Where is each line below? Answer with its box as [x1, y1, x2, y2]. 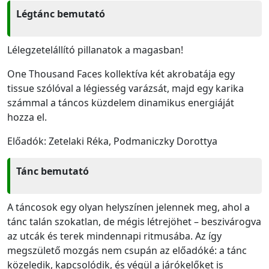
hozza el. [7, 110, 47, 124]
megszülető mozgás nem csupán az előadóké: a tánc [7, 243, 247, 257]
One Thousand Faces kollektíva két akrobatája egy [7, 67, 235, 80]
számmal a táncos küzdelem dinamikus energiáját [7, 95, 234, 109]
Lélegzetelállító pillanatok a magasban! [7, 43, 186, 56]
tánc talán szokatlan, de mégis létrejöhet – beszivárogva [7, 214, 261, 228]
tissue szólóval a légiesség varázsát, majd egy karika [7, 81, 244, 95]
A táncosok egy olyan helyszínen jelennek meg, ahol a [7, 200, 250, 214]
